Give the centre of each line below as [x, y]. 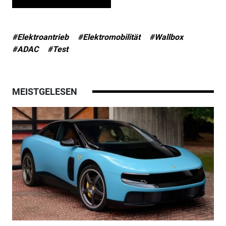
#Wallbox [166, 37]
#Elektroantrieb [40, 37]
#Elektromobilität [109, 37]
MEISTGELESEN [44, 91]
